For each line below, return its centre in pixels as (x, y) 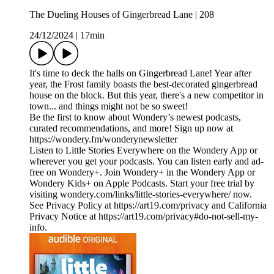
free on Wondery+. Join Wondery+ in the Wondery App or (142, 172)
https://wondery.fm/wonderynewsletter (103, 139)
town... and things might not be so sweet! (109, 106)
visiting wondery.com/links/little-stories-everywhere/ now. (141, 194)
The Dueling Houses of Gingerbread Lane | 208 (122, 15)
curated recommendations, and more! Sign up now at (131, 128)
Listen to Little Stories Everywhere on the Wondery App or (143, 150)
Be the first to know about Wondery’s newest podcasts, (135, 117)
